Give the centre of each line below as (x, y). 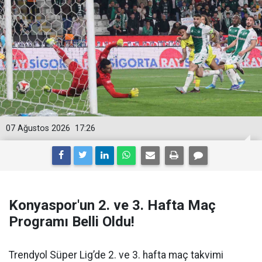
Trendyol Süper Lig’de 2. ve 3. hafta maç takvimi (116, 255)
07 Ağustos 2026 (38, 128)
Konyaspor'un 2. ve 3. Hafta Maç (112, 205)
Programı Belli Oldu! (72, 222)
